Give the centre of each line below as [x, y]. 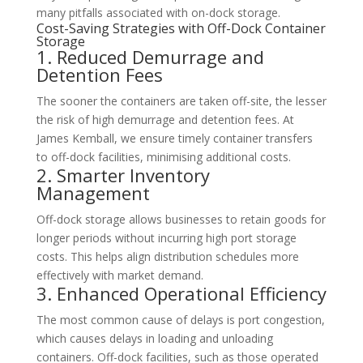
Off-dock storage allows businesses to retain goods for [181, 220]
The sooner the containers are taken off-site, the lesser [181, 101]
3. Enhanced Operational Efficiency [181, 294]
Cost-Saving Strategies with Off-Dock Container [181, 29]
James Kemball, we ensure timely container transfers [174, 139]
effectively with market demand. [120, 275]
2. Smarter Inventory [123, 175]
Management [93, 193]
